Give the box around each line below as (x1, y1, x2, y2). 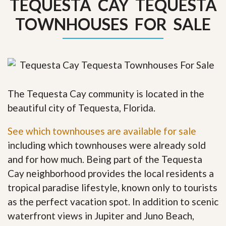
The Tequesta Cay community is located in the (8, 87, 204, 99)
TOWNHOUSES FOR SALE (15, 14, 211, 34)
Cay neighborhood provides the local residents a (8, 167, 214, 179)
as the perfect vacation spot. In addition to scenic (8, 195, 218, 207)
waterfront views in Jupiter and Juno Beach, (8, 209, 194, 221)
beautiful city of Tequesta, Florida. (8, 101, 155, 114)
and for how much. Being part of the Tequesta (8, 153, 202, 165)
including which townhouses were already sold (8, 139, 206, 151)
